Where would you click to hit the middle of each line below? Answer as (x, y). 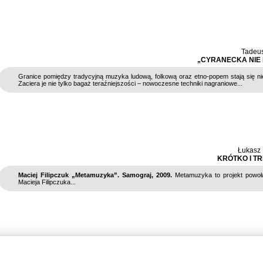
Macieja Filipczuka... (47, 182)
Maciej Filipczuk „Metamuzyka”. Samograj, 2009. (95, 175)
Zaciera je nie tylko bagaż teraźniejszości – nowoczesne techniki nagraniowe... (130, 83)
